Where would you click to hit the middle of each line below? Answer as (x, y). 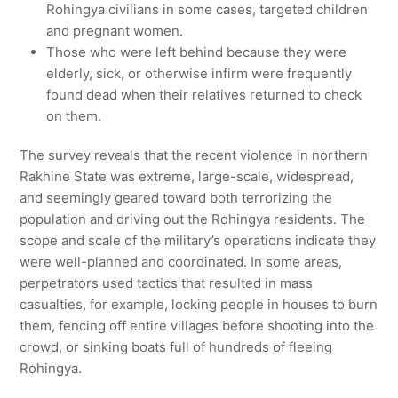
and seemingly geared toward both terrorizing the (176, 198)
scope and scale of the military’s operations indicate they (198, 241)
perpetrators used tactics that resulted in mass (167, 283)
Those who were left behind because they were (197, 52)
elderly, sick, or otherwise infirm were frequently (199, 74)
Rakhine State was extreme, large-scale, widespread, (187, 177)
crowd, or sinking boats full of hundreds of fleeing (176, 347)
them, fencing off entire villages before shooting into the (197, 326)
